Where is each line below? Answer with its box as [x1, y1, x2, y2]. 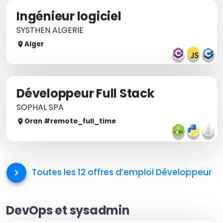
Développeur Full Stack [16, 85, 154, 102]
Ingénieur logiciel [16, 8, 121, 24]
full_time [83, 116, 116, 126]
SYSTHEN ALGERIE [16, 24, 84, 36]
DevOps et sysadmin [6, 202, 130, 219]
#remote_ [42, 116, 83, 126]
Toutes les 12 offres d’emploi [31, 166, 154, 178]
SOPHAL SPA [16, 102, 64, 113]
